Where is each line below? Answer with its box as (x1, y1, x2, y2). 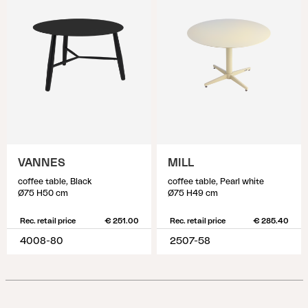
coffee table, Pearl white (168, 177, 264, 186)
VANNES (18, 157, 65, 168)
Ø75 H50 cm (18, 189, 68, 197)
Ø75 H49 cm (168, 189, 218, 197)
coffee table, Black (18, 177, 91, 186)
